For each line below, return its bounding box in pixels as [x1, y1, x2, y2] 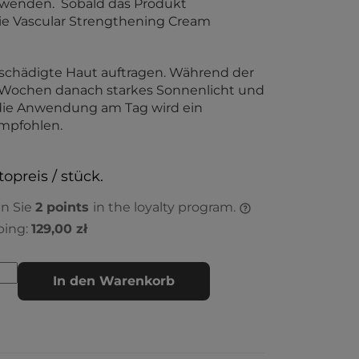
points [42, 200, 93, 215]
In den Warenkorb [53, 273, 175, 288]
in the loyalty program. [93, 200, 239, 215]
